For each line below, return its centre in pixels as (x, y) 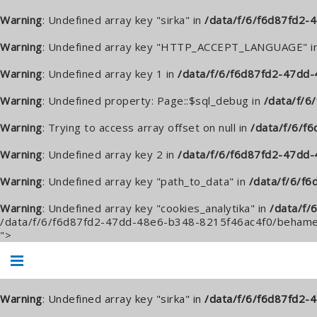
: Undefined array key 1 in (110, 74)
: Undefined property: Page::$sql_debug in (153, 100)
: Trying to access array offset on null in (146, 127)
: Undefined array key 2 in (110, 154)
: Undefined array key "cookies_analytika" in (156, 208)
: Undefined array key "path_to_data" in (145, 181)
